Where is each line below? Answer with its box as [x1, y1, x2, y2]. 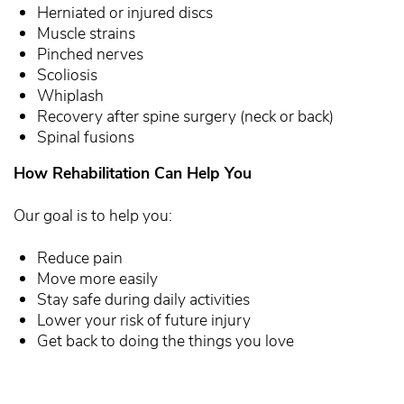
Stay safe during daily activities [37, 289, 251, 311]
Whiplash [37, 84, 105, 106]
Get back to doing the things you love [37, 330, 295, 353]
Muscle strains [37, 22, 136, 44]
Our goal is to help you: [14, 205, 172, 227]
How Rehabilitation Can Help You [14, 162, 252, 185]
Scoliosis [37, 63, 98, 86]
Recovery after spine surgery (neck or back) [37, 105, 335, 127]
